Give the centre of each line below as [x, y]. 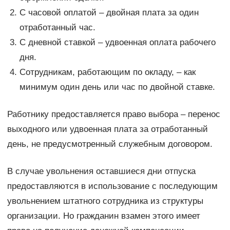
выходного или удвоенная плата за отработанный [107, 129]
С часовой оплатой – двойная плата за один [109, 12]
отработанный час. [57, 27]
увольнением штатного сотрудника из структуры [105, 201]
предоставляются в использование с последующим [112, 186]
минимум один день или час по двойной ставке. [117, 87]
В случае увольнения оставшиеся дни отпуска [101, 171]
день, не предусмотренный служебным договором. [110, 144]
